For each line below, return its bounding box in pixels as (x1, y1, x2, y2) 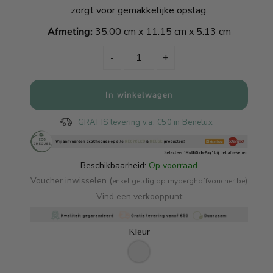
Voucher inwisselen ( (30, 174, 113, 186)
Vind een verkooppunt (96, 190, 182, 202)
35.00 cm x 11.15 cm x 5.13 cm (94, 25, 231, 39)
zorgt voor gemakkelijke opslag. (70, 4, 208, 18)
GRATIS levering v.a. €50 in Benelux (77, 117, 213, 129)
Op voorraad (149, 159, 198, 171)
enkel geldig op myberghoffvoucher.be (112, 175, 246, 186)
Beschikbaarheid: (80, 159, 149, 171)
